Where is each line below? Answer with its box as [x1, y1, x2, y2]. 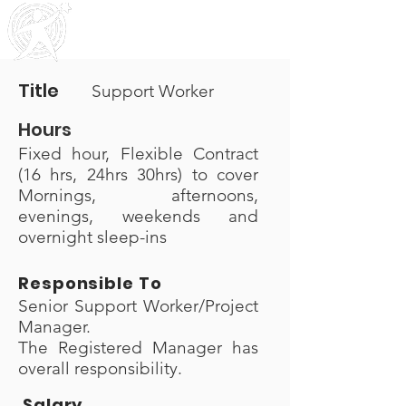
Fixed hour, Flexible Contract [18, 143, 258, 164]
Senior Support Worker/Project [18, 295, 258, 316]
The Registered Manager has [18, 337, 258, 358]
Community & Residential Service [72, 33, 242, 47]
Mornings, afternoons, [18, 185, 258, 206]
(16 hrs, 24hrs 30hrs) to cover [18, 164, 258, 185]
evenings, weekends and [18, 206, 258, 227]
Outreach [72, 4, 169, 32]
